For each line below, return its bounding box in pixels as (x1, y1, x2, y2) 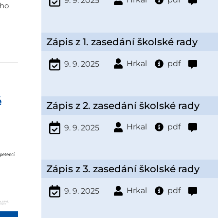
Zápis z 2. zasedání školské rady (46, 99, 200, 111)
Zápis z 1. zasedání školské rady (46, 36, 198, 48)
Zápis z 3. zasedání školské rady (46, 163, 200, 175)
